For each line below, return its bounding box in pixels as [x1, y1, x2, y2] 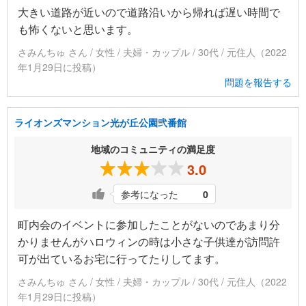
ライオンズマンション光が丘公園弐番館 [14, 115, 186, 130]
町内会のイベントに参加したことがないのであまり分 [18, 217, 280, 233]
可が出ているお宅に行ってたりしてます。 [18, 251, 225, 267]
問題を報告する [225, 75, 292, 89]
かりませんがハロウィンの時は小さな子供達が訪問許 [18, 234, 280, 250]
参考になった [121, 187, 178, 201]
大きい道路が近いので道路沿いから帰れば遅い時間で [18, 4, 280, 20]
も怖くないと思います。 [18, 21, 138, 38]
